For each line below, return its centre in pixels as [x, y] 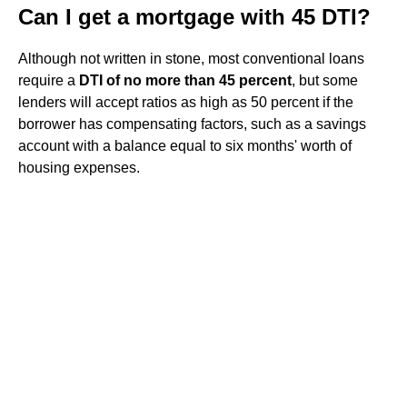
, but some [325, 80]
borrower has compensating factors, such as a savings [192, 124]
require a [49, 80]
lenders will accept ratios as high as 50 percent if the [186, 102]
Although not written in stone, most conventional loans [191, 59]
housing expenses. [79, 168]
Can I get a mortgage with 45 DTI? [194, 17]
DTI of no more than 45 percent [185, 80]
